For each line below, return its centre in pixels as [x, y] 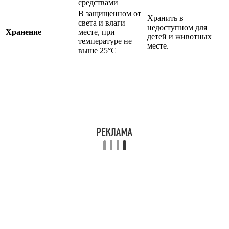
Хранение [24, 32]
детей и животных [179, 37]
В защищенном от [110, 14]
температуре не [105, 41]
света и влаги [102, 23]
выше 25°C [97, 51]
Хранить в [165, 18]
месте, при [97, 32]
